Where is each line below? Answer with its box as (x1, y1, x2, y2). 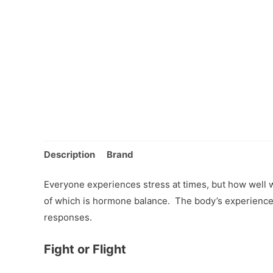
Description (44, 148, 95, 160)
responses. (44, 211, 92, 224)
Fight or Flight (44, 242, 126, 257)
